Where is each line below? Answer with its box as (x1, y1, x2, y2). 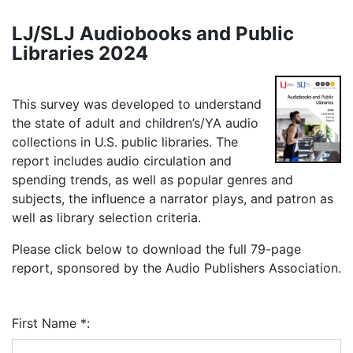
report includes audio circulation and (12, 153, 232, 169)
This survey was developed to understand (12, 96, 262, 112)
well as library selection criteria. (12, 210, 209, 225)
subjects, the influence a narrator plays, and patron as (12, 191, 333, 206)
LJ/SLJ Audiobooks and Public (12, 22, 294, 45)
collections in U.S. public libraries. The (12, 134, 238, 150)
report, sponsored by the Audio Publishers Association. (12, 260, 341, 276)
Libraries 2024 (12, 42, 148, 65)
